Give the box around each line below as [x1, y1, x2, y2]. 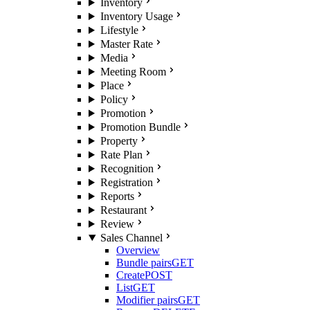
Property [100, 135, 138, 147]
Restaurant [100, 204, 147, 216]
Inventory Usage [100, 10, 173, 22]
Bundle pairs [116, 257, 172, 268]
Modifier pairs [116, 294, 178, 306]
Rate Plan [100, 149, 143, 161]
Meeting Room [100, 66, 166, 77]
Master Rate [100, 38, 153, 50]
